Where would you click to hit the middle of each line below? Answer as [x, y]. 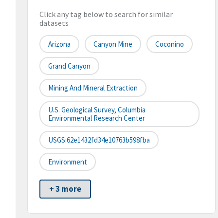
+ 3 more [65, 189]
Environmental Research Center [97, 118]
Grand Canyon [69, 66]
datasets [54, 23]
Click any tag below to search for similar [106, 14]
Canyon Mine [113, 44]
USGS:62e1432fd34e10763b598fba [99, 140]
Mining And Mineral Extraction [93, 88]
